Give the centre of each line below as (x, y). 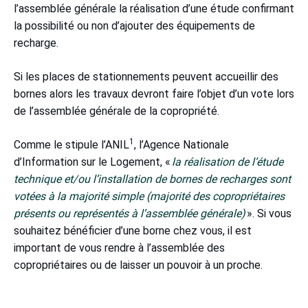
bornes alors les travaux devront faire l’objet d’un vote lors (154, 94)
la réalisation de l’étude (228, 162)
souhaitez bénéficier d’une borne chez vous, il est (133, 231)
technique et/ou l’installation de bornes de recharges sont (152, 179)
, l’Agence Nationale (181, 145)
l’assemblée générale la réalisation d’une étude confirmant (154, 9)
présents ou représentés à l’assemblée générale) (130, 214)
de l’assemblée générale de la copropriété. (119, 111)
